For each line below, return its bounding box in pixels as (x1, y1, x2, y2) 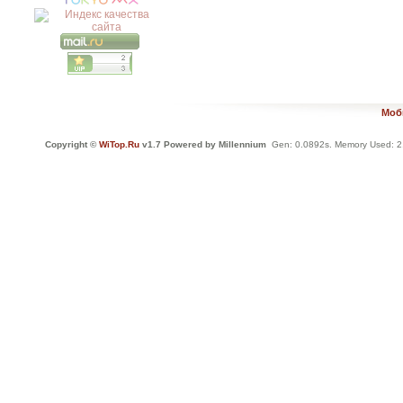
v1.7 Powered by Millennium (139, 139, 266, 149)
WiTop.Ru (99, 139, 139, 149)
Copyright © (45, 139, 99, 149)
